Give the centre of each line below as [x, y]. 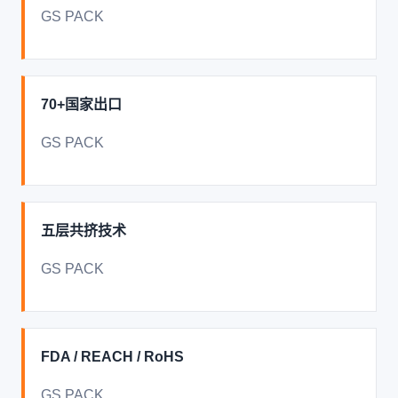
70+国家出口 [81, 104]
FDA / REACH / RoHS [112, 357]
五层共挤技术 [84, 231]
